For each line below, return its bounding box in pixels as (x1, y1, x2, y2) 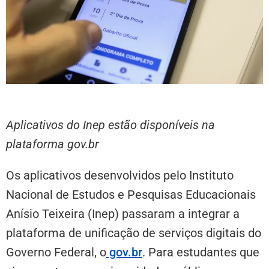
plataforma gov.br (6, 137, 99, 152)
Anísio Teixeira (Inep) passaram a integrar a (6, 207, 240, 222)
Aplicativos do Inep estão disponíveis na (6, 118, 215, 133)
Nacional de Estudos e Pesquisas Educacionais (6, 187, 256, 202)
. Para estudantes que (142, 245, 259, 260)
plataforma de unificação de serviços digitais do (6, 226, 261, 241)
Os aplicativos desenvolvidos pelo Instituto (6, 168, 234, 183)
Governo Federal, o (6, 245, 106, 260)
